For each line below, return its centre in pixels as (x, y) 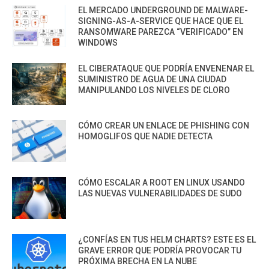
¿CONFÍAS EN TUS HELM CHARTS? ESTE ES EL (167, 240)
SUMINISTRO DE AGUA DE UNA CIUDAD (152, 80)
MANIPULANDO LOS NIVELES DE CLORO (154, 90)
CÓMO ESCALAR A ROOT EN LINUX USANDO (162, 183)
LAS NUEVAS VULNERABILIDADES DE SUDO (160, 194)
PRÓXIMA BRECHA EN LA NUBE (138, 261)
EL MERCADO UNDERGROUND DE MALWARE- (163, 11)
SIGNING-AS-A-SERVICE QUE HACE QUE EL (161, 21)
